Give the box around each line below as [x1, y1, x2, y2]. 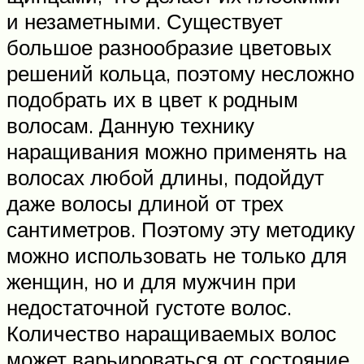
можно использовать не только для [6, 241, 347, 268]
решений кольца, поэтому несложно [6, 59, 354, 86]
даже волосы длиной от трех [6, 189, 284, 216]
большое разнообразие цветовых [6, 33, 331, 60]
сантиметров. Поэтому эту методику [6, 215, 355, 242]
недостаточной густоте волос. [6, 293, 292, 320]
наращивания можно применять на [6, 137, 346, 164]
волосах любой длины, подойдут [6, 163, 324, 190]
